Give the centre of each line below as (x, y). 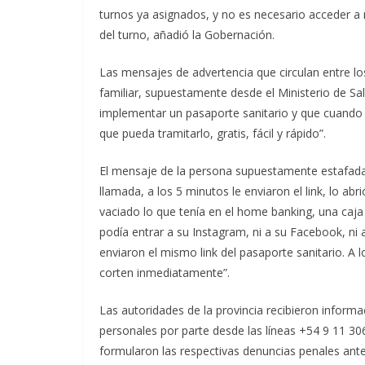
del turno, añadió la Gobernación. (187, 35)
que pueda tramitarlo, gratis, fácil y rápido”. (213, 133)
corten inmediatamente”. (165, 273)
